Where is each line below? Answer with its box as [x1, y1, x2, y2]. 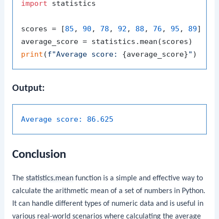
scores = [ [21, 24, 66, 34]
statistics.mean [26, 174, 74, 182]
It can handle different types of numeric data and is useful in [12, 199, 204, 208]
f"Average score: [47, 50, 123, 59]
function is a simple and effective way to [73, 174, 203, 182]
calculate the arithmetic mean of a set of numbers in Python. [12, 187, 206, 195]
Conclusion [12, 148, 66, 161]
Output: [12, 83, 45, 93]
